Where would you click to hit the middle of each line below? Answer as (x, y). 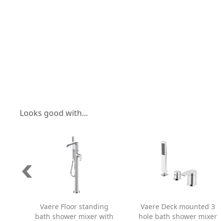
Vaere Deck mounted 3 (178, 206)
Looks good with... (54, 113)
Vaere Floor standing (74, 206)
